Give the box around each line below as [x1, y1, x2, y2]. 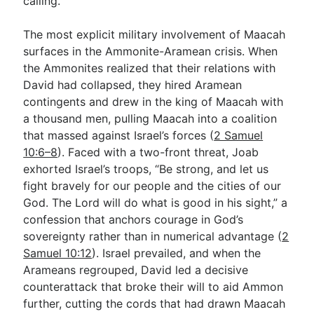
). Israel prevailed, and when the [92, 246, 261, 260]
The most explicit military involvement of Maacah [23, 27, 286, 41]
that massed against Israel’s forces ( [23, 128, 214, 142]
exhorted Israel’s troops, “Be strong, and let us [23, 162, 269, 176]
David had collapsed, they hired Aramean [23, 78, 243, 92]
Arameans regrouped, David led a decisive [23, 263, 249, 277]
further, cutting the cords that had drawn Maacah [23, 296, 286, 310]
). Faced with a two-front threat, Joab [57, 145, 259, 159]
